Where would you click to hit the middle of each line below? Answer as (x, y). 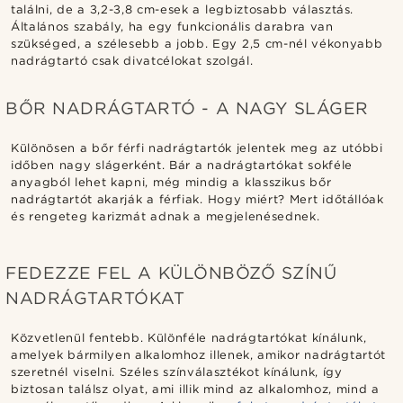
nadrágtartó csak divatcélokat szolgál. (132, 60)
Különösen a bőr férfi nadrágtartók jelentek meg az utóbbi (197, 148)
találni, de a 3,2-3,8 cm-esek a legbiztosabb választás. (183, 9)
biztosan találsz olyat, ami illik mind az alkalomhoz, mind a (195, 389)
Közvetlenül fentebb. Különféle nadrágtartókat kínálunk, (189, 337)
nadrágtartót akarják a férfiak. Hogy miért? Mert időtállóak (197, 199)
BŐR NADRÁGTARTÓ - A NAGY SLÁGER (187, 108)
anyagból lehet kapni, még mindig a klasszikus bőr (171, 182)
